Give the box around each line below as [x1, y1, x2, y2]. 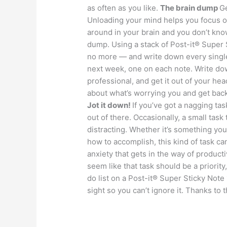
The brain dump [160, 3, 220, 13]
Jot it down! [87, 100, 133, 110]
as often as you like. [87, 3, 161, 13]
